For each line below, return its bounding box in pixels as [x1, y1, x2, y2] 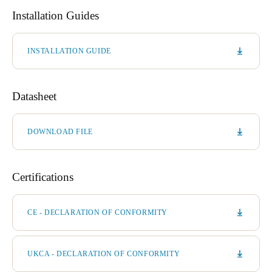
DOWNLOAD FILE [27, 127, 93, 136]
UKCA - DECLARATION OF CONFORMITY [27, 249, 180, 258]
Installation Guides [12, 8, 99, 22]
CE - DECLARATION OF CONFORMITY [27, 208, 168, 217]
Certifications [12, 170, 73, 183]
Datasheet [12, 89, 56, 103]
